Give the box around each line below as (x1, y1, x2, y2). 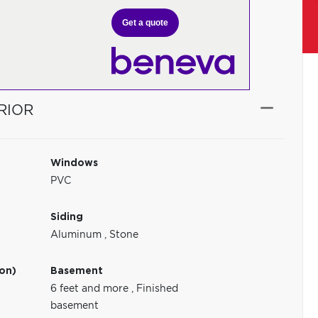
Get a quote (122, 17, 168, 28)
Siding (50, 212, 84, 222)
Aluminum (50, 230, 105, 240)
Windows (50, 158, 99, 168)
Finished (136, 284, 179, 294)
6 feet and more (50, 284, 132, 294)
